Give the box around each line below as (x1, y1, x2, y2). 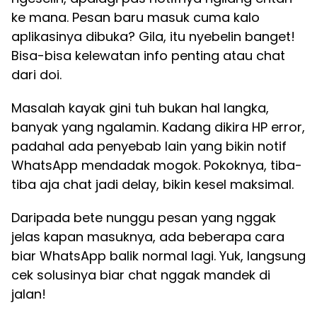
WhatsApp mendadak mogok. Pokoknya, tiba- (11, 156, 302, 174)
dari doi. (11, 66, 62, 83)
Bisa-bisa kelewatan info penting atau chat (11, 47, 285, 64)
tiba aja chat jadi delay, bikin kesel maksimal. (11, 175, 294, 193)
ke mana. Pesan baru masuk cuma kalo (11, 8, 260, 26)
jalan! (11, 285, 46, 303)
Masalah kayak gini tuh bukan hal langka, (11, 99, 269, 117)
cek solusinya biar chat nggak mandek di (11, 266, 270, 284)
